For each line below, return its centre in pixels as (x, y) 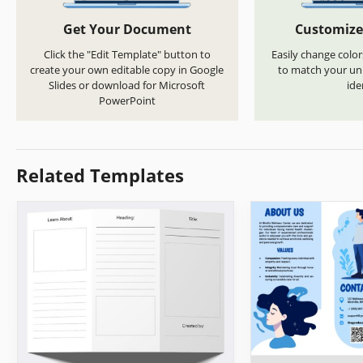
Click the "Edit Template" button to (127, 55)
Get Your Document (127, 30)
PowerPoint (127, 101)
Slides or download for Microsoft (127, 85)
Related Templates (100, 175)
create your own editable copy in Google (127, 70)
